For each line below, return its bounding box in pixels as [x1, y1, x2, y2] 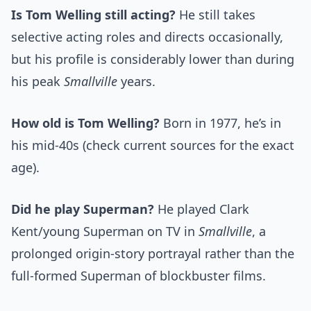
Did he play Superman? [11, 201, 154, 218]
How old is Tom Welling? [11, 115, 160, 132]
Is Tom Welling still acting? [11, 6, 176, 24]
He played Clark [154, 201, 249, 218]
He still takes [176, 6, 255, 24]
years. [117, 73, 155, 90]
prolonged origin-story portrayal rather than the [11, 245, 294, 262]
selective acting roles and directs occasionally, [11, 28, 283, 46]
